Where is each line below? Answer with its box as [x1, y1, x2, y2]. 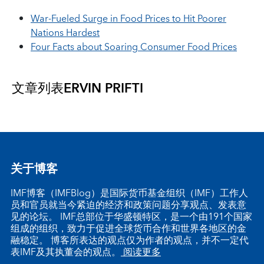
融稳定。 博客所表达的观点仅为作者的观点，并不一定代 [11, 232, 249, 249]
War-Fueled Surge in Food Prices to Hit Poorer [31, 11, 226, 27]
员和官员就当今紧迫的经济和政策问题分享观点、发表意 [11, 197, 246, 213]
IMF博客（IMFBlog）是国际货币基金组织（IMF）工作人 [11, 185, 248, 202]
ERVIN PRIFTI [64, 77, 143, 100]
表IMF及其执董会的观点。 [11, 244, 121, 260]
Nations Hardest [31, 25, 100, 41]
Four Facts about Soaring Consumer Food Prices [31, 39, 237, 55]
